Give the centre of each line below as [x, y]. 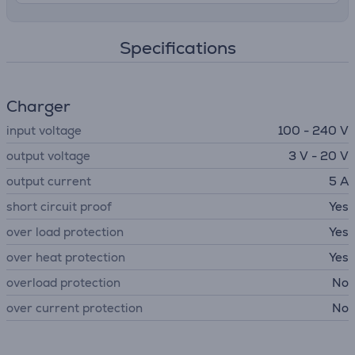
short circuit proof [59, 206]
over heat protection [66, 257]
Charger [38, 106]
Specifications [177, 48]
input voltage [44, 130]
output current [49, 181]
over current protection [74, 308]
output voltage [48, 156]
